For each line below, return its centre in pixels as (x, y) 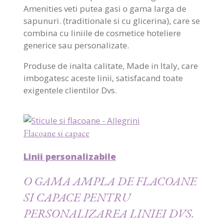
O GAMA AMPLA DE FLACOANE (110, 181)
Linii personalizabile (70, 157)
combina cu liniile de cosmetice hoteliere (102, 33)
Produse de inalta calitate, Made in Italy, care (111, 66)
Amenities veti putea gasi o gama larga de (105, 9)
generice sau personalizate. (76, 45)
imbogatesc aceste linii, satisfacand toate (103, 78)
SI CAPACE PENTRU (77, 197)
